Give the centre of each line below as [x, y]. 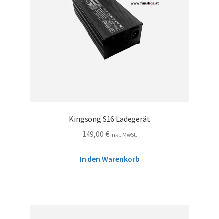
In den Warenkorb [109, 159]
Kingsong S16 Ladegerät [109, 119]
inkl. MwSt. [124, 135]
